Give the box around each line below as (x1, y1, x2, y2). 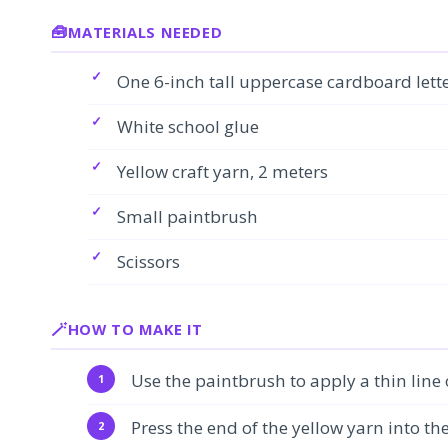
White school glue (117, 115, 259, 139)
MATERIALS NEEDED (67, 22, 223, 42)
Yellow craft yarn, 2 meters (117, 160, 328, 184)
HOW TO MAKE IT (67, 319, 204, 340)
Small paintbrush (117, 205, 258, 229)
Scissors (117, 250, 180, 274)
